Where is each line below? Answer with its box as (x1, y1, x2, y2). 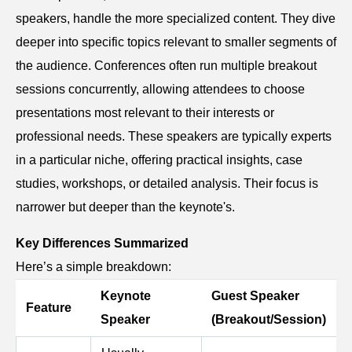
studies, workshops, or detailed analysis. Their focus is (16, 177, 318, 191)
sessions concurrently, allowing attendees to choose (16, 82, 305, 97)
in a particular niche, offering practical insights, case (16, 153, 302, 167)
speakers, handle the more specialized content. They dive (16, 12, 335, 26)
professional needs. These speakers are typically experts (16, 130, 332, 144)
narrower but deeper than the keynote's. (16, 200, 235, 214)
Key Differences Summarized (16, 236, 189, 251)
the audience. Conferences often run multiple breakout (16, 59, 317, 73)
